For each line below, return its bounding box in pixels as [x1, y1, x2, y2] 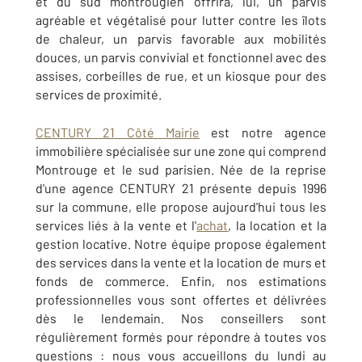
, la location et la [228, 217, 327, 234]
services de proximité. [36, 86, 164, 103]
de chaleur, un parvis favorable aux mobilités [36, 31, 326, 47]
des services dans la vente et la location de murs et [36, 255, 326, 271]
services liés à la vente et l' [36, 217, 197, 234]
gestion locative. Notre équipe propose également [36, 236, 326, 252]
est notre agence [200, 124, 326, 141]
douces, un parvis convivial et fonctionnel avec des [36, 49, 326, 65]
